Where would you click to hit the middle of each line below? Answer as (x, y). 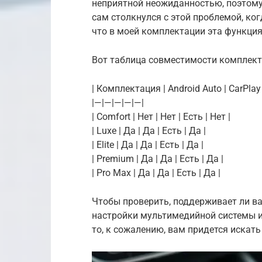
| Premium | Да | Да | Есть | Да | (158, 159)
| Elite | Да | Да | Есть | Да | (148, 145)
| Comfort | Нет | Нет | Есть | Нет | (161, 117)
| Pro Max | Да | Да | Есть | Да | (156, 173)
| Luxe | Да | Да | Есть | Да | (149, 131)
